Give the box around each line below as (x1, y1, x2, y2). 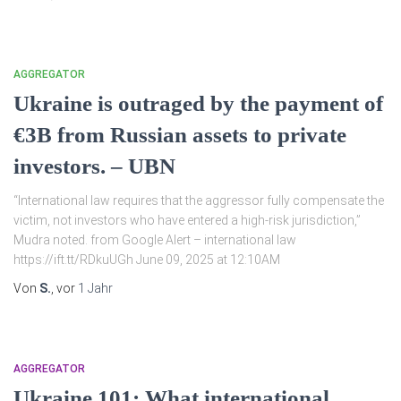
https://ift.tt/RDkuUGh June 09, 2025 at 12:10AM (13, 252, 280, 267)
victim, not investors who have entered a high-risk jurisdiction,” (13, 213, 361, 227)
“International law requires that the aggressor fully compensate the (13, 193, 384, 208)
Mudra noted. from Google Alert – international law (13, 233, 296, 247)
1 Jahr (78, 281, 113, 295)
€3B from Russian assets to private (13, 123, 346, 147)
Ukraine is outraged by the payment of (13, 91, 383, 115)
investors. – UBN (13, 154, 175, 178)
